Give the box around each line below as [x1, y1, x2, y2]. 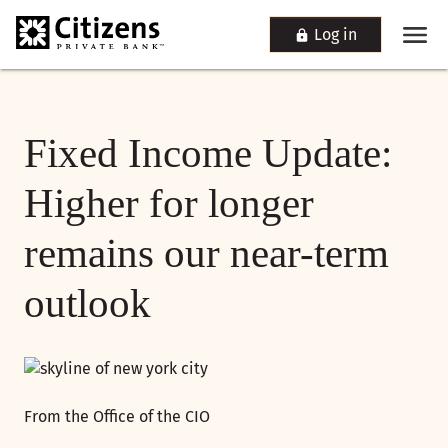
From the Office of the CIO [24, 406, 210, 426]
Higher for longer [24, 180, 314, 227]
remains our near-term [24, 230, 389, 277]
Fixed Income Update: [24, 130, 392, 177]
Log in [314, 25, 357, 44]
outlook [24, 280, 151, 327]
